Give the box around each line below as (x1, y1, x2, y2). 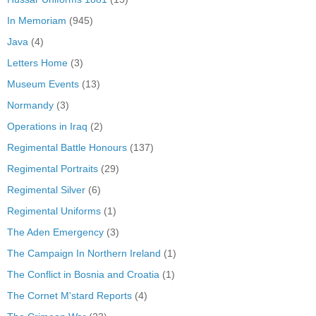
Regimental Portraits (7, 162, 98, 174)
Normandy (7, 99, 54, 111)
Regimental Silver (7, 183, 85, 195)
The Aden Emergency (7, 226, 104, 238)
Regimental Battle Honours (7, 141, 127, 153)
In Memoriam (7, 14, 66, 26)
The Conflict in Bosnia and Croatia (7, 268, 159, 280)
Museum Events (7, 78, 79, 90)
